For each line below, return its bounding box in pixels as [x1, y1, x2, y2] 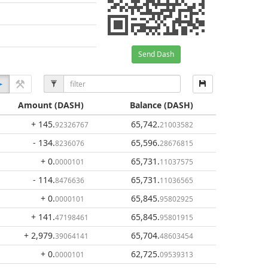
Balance [130, 99, 162, 111]
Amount [18, 99, 52, 111]
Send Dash [138, 49, 174, 59]
